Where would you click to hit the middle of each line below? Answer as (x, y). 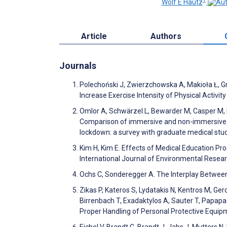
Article (94, 36)
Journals (78, 65)
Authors (166, 36)
